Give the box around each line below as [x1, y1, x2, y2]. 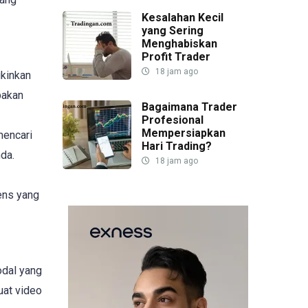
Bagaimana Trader [142, 100, 237, 113]
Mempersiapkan [142, 126, 225, 140]
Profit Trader [142, 49, 210, 63]
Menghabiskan [142, 36, 217, 50]
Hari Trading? [142, 139, 212, 153]
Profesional [142, 113, 203, 126]
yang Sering [142, 23, 203, 37]
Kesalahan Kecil [142, 10, 223, 24]
